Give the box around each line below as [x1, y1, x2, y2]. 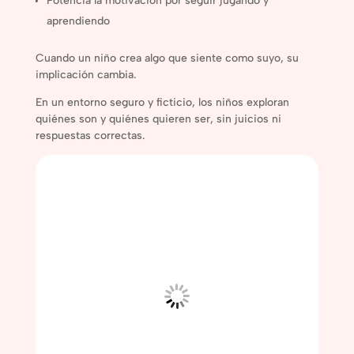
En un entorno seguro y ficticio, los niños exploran [35, 95, 289, 109]
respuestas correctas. [35, 128, 145, 142]
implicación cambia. [35, 67, 136, 81]
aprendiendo [46, 13, 110, 28]
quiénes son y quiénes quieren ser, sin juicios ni [35, 111, 281, 126]
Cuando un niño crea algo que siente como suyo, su [35, 51, 299, 65]
